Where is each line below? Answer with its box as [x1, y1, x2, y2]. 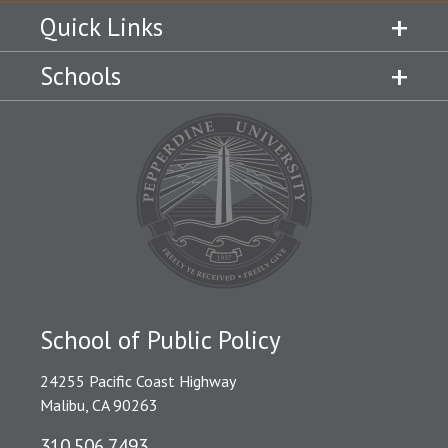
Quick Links [40, 10, 163, 43]
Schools [40, 59, 121, 92]
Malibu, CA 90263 [40, 394, 158, 415]
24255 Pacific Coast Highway [40, 370, 236, 391]
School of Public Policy [40, 323, 281, 356]
